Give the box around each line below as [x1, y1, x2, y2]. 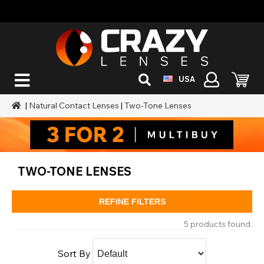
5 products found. [184, 218, 252, 229]
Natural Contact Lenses [29, 100, 120, 111]
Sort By [58, 247, 91, 259]
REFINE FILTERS [98, 196, 166, 206]
